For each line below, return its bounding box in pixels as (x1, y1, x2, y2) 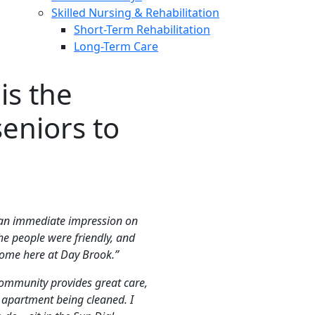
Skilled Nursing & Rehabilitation (51, 5, 219, 20)
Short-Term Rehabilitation (74, 22, 210, 37)
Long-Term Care (74, 39, 158, 54)
